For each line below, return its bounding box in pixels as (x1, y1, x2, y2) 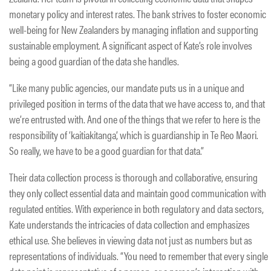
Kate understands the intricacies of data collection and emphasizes (9, 216, 250, 232)
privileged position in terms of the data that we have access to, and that (9, 95, 265, 111)
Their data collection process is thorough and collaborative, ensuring (9, 169, 258, 184)
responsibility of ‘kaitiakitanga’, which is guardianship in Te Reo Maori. (9, 126, 258, 142)
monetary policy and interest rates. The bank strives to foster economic (9, 5, 266, 21)
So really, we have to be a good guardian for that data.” (9, 142, 204, 158)
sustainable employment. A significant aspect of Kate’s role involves (9, 37, 252, 53)
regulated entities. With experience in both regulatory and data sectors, (9, 200, 264, 216)
